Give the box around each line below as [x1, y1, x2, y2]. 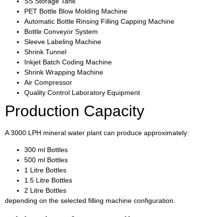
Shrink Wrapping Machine [24, 68, 103, 77]
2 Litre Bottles [24, 186, 66, 195]
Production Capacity [5, 102, 144, 120]
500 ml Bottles [24, 156, 68, 164]
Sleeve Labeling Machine [24, 38, 101, 46]
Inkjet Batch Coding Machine [24, 58, 112, 66]
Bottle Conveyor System [24, 28, 98, 36]
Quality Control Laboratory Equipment [24, 89, 140, 97]
